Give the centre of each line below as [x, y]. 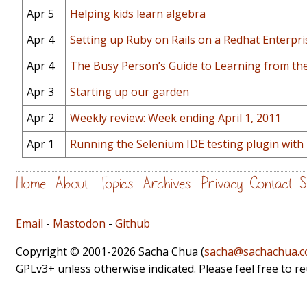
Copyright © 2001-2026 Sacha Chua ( [110, 251]
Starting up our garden [130, 92]
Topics [116, 184]
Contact [271, 184]
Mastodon [79, 223]
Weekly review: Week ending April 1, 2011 [176, 118]
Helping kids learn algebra [138, 14]
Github [133, 223]
